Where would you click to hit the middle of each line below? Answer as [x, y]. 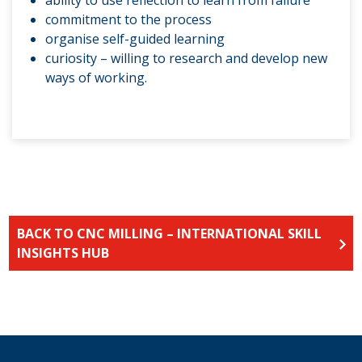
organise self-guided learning [137, 39]
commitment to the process [128, 20]
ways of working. [96, 78]
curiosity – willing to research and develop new [186, 59]
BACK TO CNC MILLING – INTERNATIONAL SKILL [170, 234]
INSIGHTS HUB [63, 253]
